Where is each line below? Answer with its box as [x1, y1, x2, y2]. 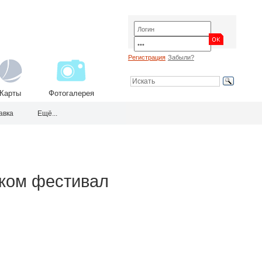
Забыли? [167, 54, 194, 61]
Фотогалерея [48, 89, 94, 98]
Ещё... [37, 109, 57, 118]
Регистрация [127, 54, 166, 61]
